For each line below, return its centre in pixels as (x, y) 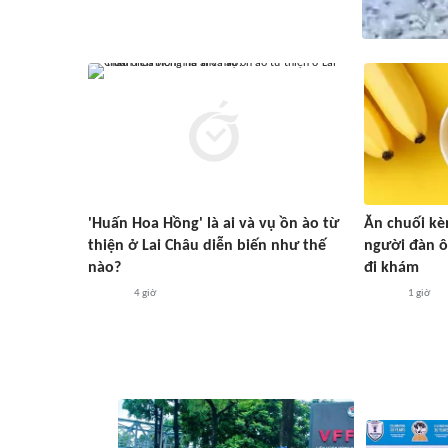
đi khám (391, 268)
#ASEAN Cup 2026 (215, 366)
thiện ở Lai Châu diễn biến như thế (207, 246)
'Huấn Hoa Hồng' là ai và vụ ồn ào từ (213, 224)
